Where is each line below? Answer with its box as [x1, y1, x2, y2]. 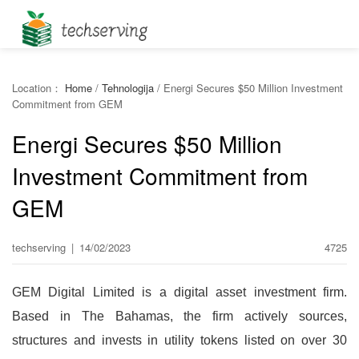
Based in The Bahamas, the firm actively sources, [12, 309, 347, 323]
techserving [12, 240, 69, 255]
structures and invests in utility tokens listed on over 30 [12, 333, 347, 347]
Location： [12, 80, 65, 95]
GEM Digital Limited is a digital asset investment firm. [12, 285, 347, 299]
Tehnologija [102, 80, 154, 95]
